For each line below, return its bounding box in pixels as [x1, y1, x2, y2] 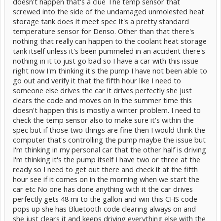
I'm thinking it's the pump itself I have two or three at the [13, 154, 200, 164]
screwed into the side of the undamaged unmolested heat [13, 6, 204, 16]
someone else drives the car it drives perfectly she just [13, 85, 192, 95]
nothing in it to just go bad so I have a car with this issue [13, 56, 198, 66]
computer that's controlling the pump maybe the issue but [13, 135, 206, 145]
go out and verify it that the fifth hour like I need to [13, 75, 181, 85]
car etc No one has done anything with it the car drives [13, 184, 193, 194]
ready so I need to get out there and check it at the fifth [13, 164, 198, 174]
